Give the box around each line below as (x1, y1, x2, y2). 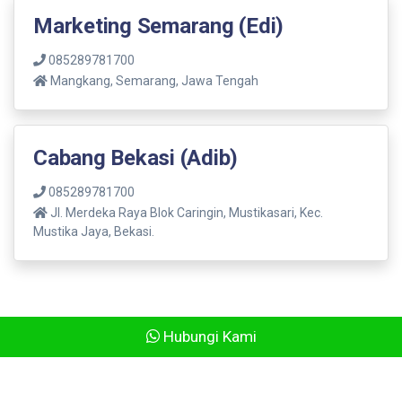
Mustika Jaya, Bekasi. (33, 223, 154, 239)
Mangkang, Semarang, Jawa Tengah (48, 73, 258, 88)
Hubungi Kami (159, 328, 257, 345)
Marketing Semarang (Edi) (33, 13, 284, 39)
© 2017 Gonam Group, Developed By (65, 383, 284, 400)
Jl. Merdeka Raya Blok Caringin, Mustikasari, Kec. (48, 205, 323, 220)
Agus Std (283, 383, 337, 400)
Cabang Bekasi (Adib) (33, 144, 239, 170)
